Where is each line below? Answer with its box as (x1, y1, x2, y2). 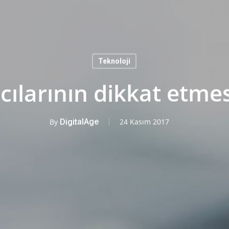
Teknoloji (98, 57, 130, 65)
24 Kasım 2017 (120, 117, 169, 127)
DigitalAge (60, 117, 99, 127)
